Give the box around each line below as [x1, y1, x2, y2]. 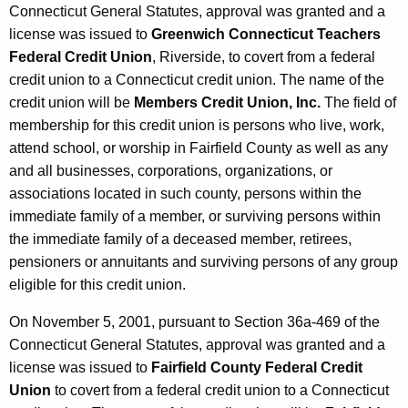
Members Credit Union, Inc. [134, 95, 321, 111]
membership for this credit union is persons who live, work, [9, 117, 384, 134]
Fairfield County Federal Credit [151, 360, 362, 376]
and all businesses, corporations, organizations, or [9, 163, 332, 179]
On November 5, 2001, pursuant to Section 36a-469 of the [9, 314, 380, 331]
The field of [321, 95, 396, 111]
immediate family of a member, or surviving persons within [9, 209, 381, 225]
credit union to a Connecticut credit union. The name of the [9, 72, 384, 88]
